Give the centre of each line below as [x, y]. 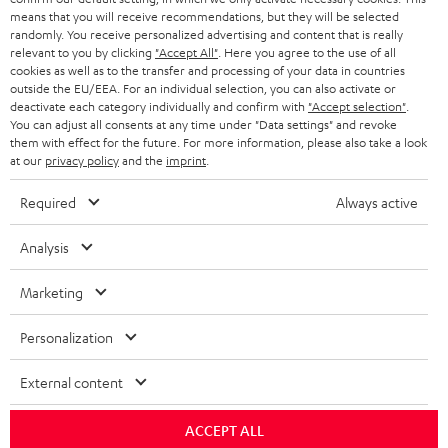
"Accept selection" [357, 106]
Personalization [66, 337]
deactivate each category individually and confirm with [159, 106]
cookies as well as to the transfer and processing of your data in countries [207, 70]
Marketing [51, 292]
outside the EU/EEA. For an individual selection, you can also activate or [203, 88]
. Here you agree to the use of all [307, 52]
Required [48, 202]
